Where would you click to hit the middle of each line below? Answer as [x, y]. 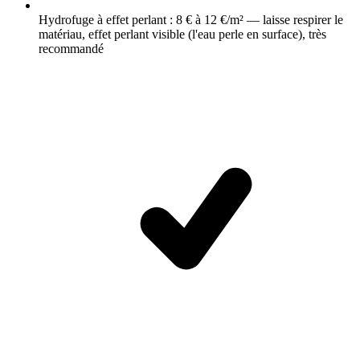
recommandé [71, 49]
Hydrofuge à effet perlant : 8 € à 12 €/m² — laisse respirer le [191, 20]
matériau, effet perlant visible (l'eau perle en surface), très [182, 35]
